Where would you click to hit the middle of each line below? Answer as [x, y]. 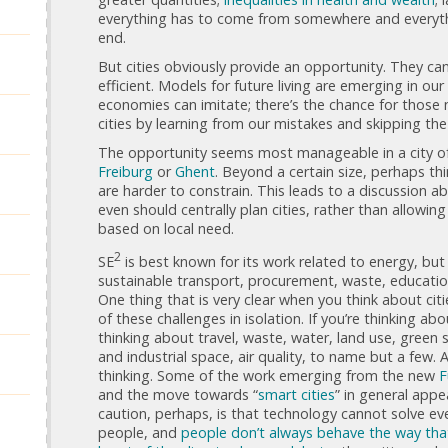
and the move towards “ [178, 394]
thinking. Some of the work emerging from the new [268, 375]
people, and [139, 432]
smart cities [296, 394]
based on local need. [166, 228]
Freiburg [125, 171]
